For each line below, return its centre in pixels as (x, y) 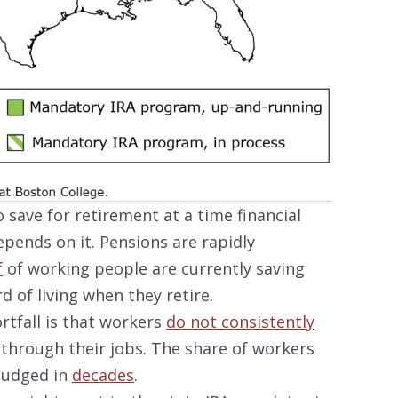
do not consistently (240, 322)
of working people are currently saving (154, 269)
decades (103, 375)
